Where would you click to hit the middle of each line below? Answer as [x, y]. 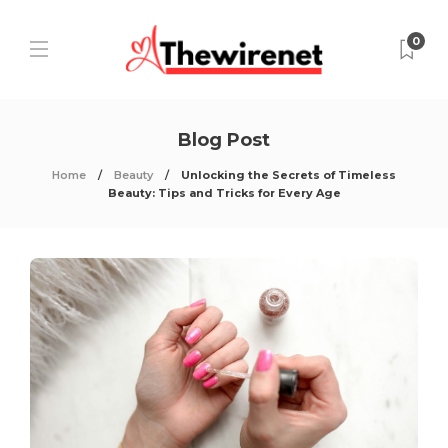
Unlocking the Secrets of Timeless [288, 175]
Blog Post [224, 140]
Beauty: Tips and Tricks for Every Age [224, 193]
